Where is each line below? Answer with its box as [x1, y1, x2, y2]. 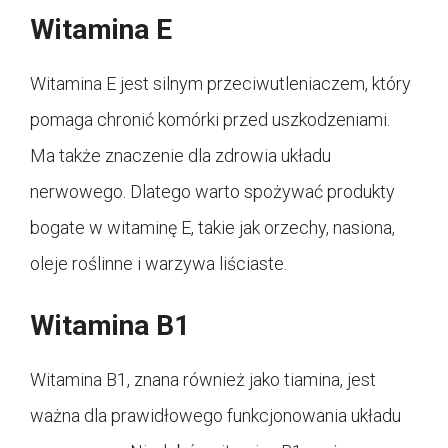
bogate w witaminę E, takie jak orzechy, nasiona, [30, 216, 395, 238]
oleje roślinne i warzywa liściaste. [30, 252, 287, 274]
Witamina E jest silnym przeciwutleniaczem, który [30, 72, 411, 94]
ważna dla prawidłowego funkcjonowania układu [30, 404, 401, 426]
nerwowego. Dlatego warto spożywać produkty [30, 180, 395, 202]
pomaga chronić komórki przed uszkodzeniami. [30, 108, 390, 130]
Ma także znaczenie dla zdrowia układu [30, 144, 331, 166]
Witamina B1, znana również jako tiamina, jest [30, 368, 376, 390]
